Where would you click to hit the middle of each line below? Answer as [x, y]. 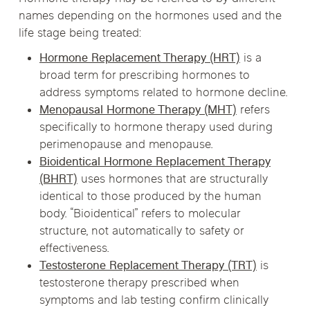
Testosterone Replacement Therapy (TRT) [148, 266]
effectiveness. [74, 249]
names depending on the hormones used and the [150, 17]
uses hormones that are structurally [172, 180]
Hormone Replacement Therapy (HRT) [139, 58]
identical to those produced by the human [150, 197]
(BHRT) [58, 180]
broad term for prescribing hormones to [144, 76]
